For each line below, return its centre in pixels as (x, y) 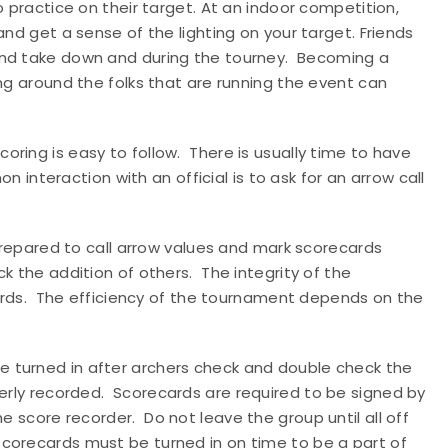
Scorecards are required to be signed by (269, 392)
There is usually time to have (300, 152)
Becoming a (343, 57)
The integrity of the (276, 272)
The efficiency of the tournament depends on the (229, 297)
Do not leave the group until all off (277, 417)
